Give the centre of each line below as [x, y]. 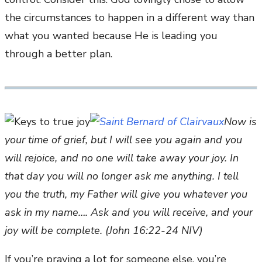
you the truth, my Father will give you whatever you [126, 194]
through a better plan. [58, 54]
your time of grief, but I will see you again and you [123, 140]
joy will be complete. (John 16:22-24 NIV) [104, 231]
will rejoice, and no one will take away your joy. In [122, 158]
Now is [240, 122]
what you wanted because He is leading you [111, 36]
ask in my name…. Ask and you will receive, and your [129, 213]
